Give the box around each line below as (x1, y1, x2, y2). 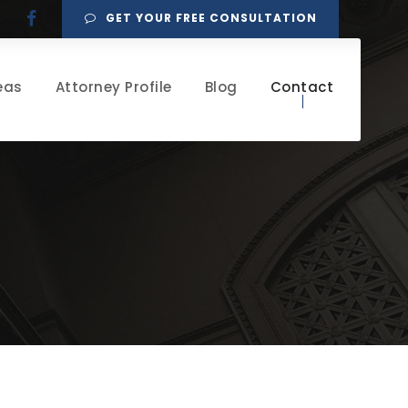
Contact (270, 77, 333, 97)
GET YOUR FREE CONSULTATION (106, 10, 317, 25)
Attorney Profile (55, 77, 172, 97)
